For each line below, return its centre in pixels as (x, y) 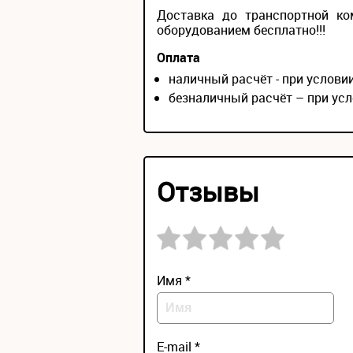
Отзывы (208, 192)
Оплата (178, 58)
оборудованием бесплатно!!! (241, 30)
